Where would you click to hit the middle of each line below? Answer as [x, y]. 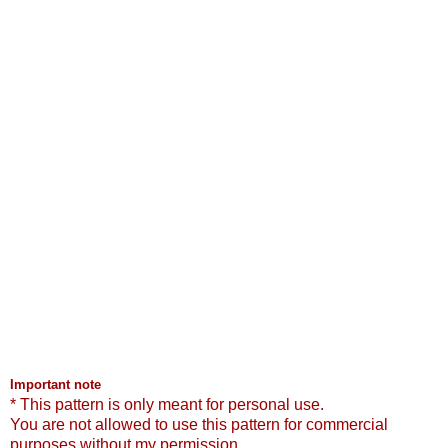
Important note [55, 384]
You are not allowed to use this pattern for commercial [199, 424]
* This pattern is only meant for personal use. [167, 404]
